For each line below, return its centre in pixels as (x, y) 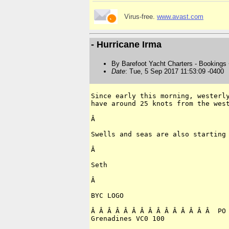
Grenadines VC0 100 (128, 219)
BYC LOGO (107, 196)
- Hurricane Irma (126, 44)
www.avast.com (180, 16)
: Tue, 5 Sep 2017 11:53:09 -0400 (175, 72)
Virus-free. (141, 16)
